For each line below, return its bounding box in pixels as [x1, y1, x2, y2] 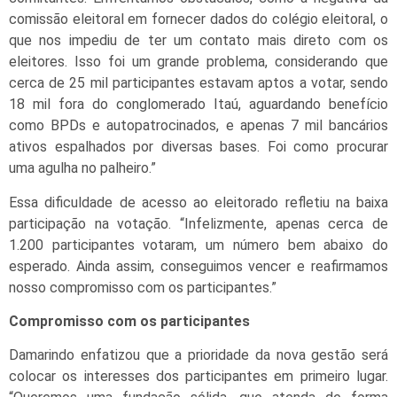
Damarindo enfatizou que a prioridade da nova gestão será [9, 346, 388, 364]
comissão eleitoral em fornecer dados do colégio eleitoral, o [9, 11, 388, 28]
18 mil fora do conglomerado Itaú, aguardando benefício [9, 96, 388, 113]
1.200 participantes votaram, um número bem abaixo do [9, 236, 388, 253]
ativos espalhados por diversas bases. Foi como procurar [9, 138, 388, 156]
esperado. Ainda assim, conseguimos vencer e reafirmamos [9, 257, 388, 275]
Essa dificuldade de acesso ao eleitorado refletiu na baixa [9, 193, 388, 211]
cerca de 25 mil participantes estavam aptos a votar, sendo [9, 74, 388, 92]
